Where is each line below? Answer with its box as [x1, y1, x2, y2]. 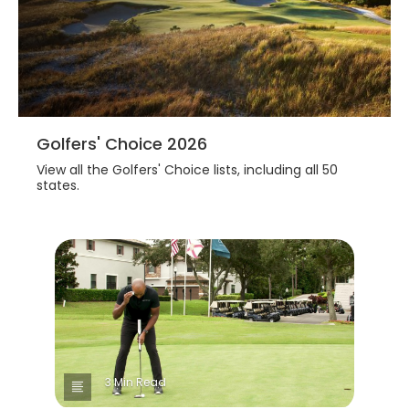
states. [37, 175, 79, 194]
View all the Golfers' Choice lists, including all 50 [37, 160, 338, 179]
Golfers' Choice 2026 [37, 131, 207, 155]
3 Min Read [105, 374, 166, 391]
